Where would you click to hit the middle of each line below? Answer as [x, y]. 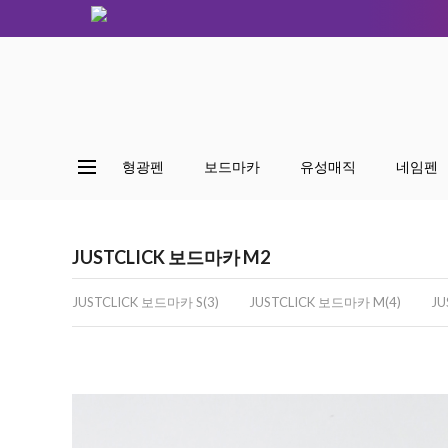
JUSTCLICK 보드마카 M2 [171, 257]
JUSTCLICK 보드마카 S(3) [145, 302]
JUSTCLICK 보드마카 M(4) [325, 302]
